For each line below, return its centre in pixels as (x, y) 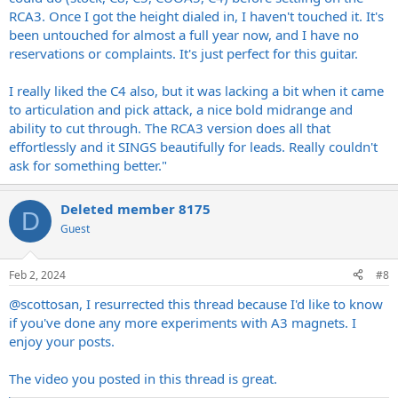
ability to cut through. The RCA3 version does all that (170, 128)
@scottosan (44, 303)
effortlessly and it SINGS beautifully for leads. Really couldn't (193, 147)
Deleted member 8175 (135, 209)
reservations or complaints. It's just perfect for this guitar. (183, 54)
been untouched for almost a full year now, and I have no (184, 35)
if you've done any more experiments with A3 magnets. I (183, 322)
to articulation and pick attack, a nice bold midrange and (181, 110)
